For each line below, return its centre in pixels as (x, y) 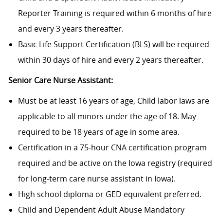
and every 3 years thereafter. (71, 29)
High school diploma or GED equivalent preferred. (110, 194)
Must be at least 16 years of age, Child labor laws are (113, 101)
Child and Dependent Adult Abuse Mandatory (101, 210)
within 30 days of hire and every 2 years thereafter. (110, 60)
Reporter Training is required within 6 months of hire (115, 13)
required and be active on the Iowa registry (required (115, 163)
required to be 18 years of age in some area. (99, 132)
